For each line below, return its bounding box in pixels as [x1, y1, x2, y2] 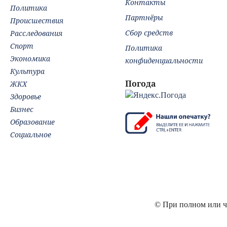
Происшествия [10, 15, 63, 25]
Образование [10, 117, 55, 127]
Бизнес [10, 104, 33, 114]
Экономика [10, 53, 50, 63]
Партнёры [125, 12, 164, 22]
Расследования [10, 28, 62, 38]
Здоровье [10, 91, 41, 101]
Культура [10, 66, 45, 76]
